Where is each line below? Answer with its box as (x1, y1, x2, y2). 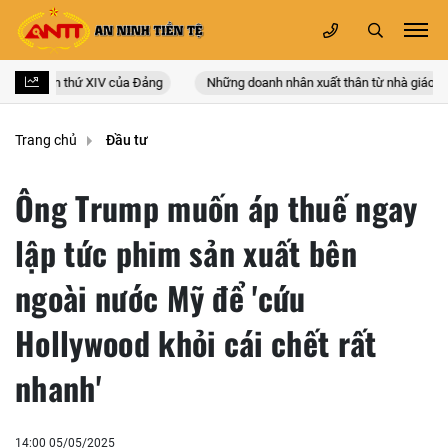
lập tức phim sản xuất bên (15, 229, 358, 276)
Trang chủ (15, 132, 77, 149)
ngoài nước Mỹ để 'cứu (15, 274, 306, 321)
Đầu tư (106, 132, 148, 149)
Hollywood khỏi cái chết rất (15, 319, 377, 366)
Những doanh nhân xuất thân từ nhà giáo (193, 74, 422, 90)
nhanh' (15, 364, 101, 411)
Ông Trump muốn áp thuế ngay (15, 184, 418, 231)
